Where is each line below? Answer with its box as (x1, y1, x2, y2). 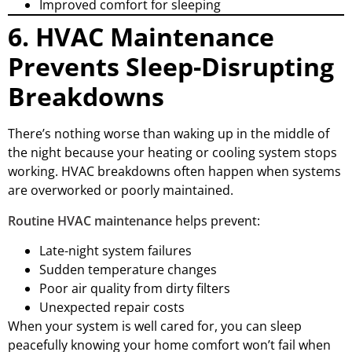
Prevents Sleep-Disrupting (8, 49, 334, 84)
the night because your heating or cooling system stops (8, 144, 337, 162)
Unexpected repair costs (39, 299, 185, 317)
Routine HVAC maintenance (8, 211, 172, 229)
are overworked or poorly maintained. (8, 181, 233, 200)
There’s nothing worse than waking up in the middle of (8, 125, 329, 143)
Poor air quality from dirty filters (39, 280, 230, 298)
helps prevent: (172, 211, 260, 229)
